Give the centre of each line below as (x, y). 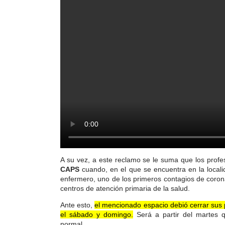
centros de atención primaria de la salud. (125, 188)
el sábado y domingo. (97, 215)
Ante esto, (78, 205)
